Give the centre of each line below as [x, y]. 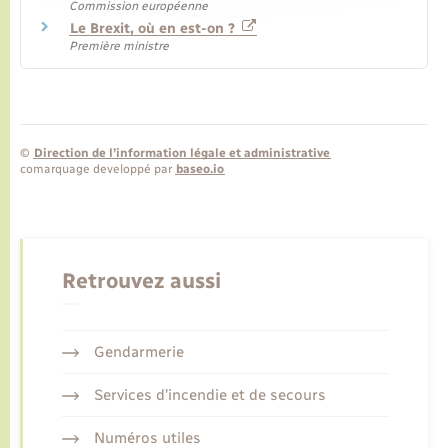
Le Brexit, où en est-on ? [154, 29]
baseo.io [200, 168]
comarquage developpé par [97, 168]
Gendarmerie [138, 352]
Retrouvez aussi [141, 281]
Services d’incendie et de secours [209, 395]
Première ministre [119, 46]
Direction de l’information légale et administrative [182, 152]
